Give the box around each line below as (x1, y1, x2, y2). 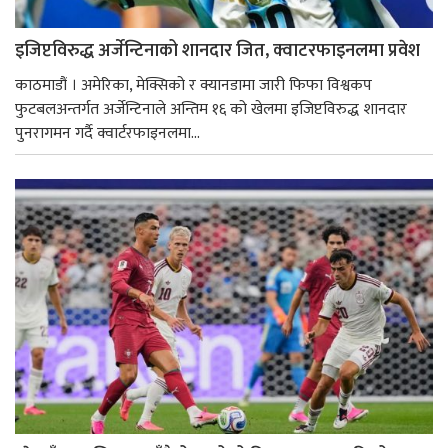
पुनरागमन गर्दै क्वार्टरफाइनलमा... (15, 119, 200, 147)
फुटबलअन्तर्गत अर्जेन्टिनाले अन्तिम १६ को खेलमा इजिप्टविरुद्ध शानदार (15, 95, 407, 123)
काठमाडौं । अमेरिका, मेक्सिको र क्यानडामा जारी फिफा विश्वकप (15, 71, 372, 99)
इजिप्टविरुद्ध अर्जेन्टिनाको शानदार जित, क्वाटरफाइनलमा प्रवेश (15, 35, 420, 66)
